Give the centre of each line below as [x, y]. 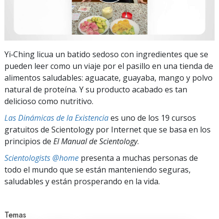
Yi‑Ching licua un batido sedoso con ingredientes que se [106, 54]
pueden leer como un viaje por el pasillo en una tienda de [109, 66]
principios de [29, 141]
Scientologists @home [42, 158]
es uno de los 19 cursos [152, 118]
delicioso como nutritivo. [49, 101]
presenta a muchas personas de [138, 158]
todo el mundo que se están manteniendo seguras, [98, 169]
